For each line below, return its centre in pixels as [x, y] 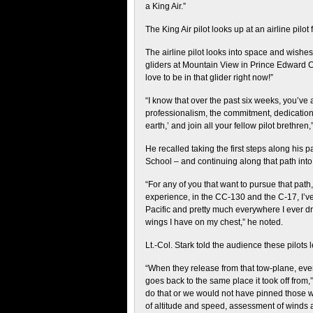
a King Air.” [166, 6]
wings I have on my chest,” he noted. [214, 222]
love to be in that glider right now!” [209, 78]
